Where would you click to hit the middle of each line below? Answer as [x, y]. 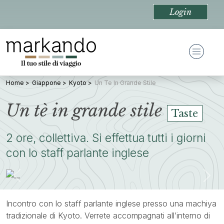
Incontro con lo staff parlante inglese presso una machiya [111, 203]
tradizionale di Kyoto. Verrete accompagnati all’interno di [108, 215]
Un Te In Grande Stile [125, 83]
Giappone [46, 83]
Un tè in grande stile [84, 111]
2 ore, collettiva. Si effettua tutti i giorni [106, 138]
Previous [33, 181]
